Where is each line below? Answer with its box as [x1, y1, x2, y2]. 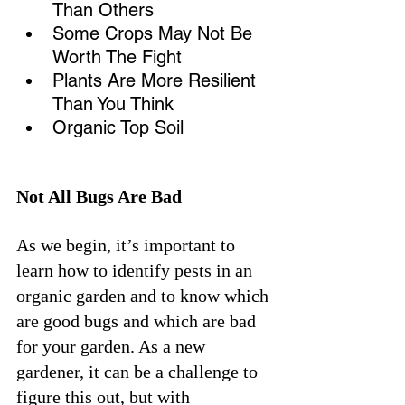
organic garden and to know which [16, 286, 273, 306]
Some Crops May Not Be [52, 23, 258, 44]
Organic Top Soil [52, 117, 189, 138]
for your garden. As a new [16, 336, 210, 356]
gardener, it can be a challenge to [16, 362, 262, 381]
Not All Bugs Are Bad [16, 186, 182, 206]
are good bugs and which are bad [16, 311, 260, 331]
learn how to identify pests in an [16, 260, 257, 280]
